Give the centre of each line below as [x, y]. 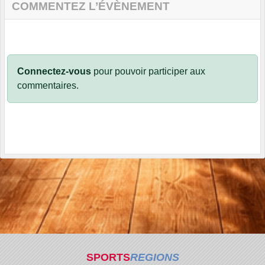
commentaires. [48, 86]
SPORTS [108, 257]
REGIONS [154, 257]
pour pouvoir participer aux [148, 72]
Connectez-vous [54, 72]
